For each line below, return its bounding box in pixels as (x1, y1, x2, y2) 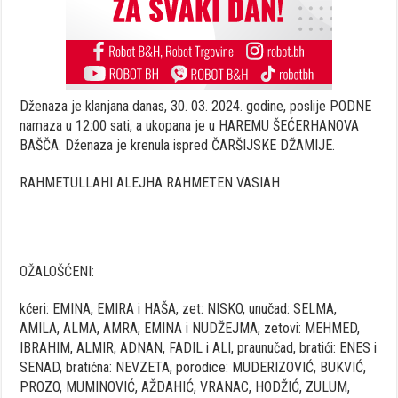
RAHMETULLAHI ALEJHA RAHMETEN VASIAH (20, 173, 281, 191)
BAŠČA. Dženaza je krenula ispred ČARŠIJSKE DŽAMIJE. (20, 136, 336, 154)
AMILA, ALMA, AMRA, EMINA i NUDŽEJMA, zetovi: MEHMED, (20, 319, 361, 337)
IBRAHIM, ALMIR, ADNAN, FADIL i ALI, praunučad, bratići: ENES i (20, 338, 378, 356)
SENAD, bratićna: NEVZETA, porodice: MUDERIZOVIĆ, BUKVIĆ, (20, 358, 367, 376)
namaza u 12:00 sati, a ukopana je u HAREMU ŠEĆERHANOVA (20, 116, 360, 134)
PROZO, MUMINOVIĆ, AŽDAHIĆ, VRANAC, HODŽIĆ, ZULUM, (20, 378, 351, 395)
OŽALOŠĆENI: (20, 262, 95, 280)
